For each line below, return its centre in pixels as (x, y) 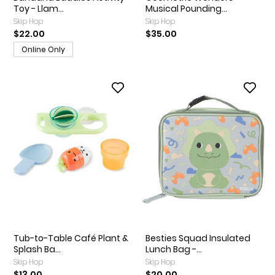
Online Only (43, 50)
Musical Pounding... (186, 9)
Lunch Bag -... (174, 249)
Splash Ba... (37, 249)
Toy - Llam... (39, 9)
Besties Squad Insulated (198, 238)
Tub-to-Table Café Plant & (71, 238)
